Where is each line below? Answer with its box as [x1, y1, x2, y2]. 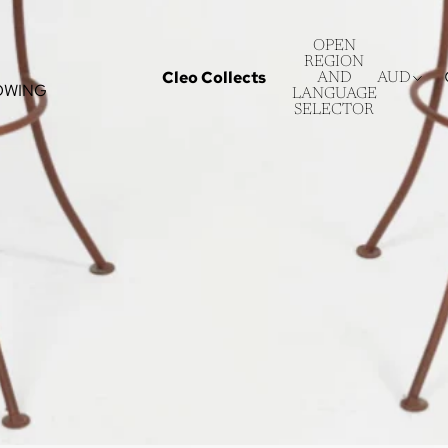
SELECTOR [294, 101, 375, 118]
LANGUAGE [291, 85, 377, 102]
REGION [304, 53, 365, 70]
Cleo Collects [161, 67, 266, 88]
